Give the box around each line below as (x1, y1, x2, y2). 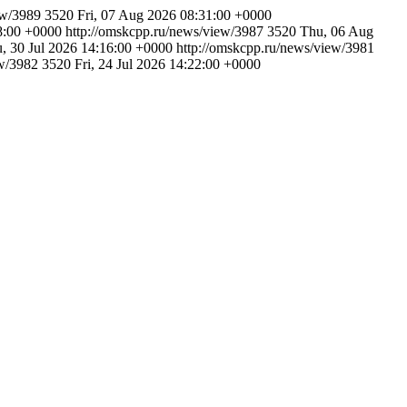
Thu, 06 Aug (300, 24, 373, 39)
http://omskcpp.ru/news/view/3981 (176, 40, 374, 55)
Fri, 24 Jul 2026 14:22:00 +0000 (74, 56, 261, 72)
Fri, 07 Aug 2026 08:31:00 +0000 (77, 7, 272, 23)
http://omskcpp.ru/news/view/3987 (65, 24, 267, 39)
